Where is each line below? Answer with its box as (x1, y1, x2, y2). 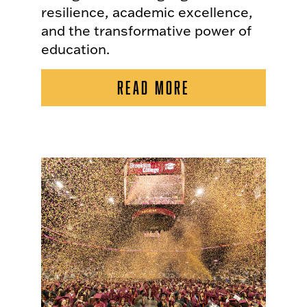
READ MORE (116, 77, 191, 98)
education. (41, 40, 110, 58)
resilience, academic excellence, (41, 3, 253, 21)
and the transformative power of (41, 21, 251, 40)
